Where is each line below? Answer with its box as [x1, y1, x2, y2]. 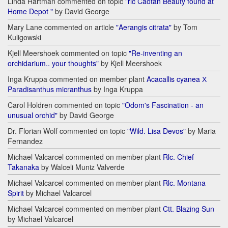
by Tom [172, 22, 197, 33]
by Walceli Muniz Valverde [39, 162, 125, 173]
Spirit [8, 188, 24, 198]
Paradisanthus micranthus [8, 84, 92, 95]
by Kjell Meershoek [99, 58, 162, 69]
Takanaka [8, 162, 39, 173]
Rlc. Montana [163, 178, 206, 188]
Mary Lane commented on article [8, 22, 116, 33]
